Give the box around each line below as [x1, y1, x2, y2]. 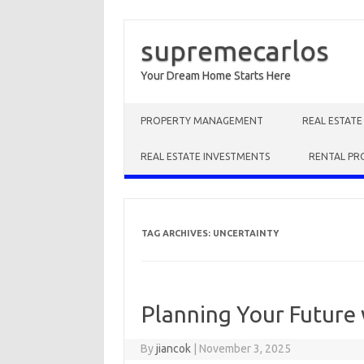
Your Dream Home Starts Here [141, 69, 291, 82]
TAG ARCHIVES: [141, 228, 213, 238]
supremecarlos [141, 35, 329, 66]
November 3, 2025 [199, 342, 292, 355]
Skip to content [124, 102, 201, 115]
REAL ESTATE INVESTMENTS [141, 151, 270, 162]
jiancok [156, 342, 192, 355]
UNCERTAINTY [212, 228, 279, 238]
